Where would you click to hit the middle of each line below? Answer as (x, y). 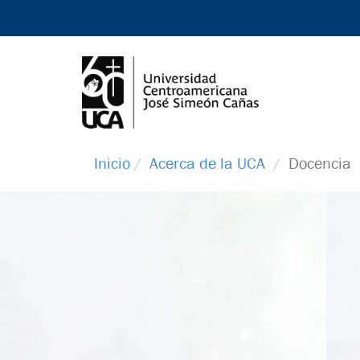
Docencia (320, 164)
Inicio (112, 164)
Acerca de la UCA (207, 164)
